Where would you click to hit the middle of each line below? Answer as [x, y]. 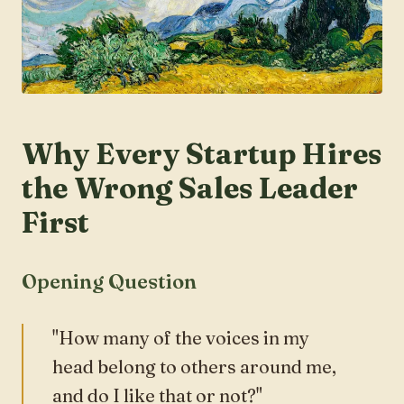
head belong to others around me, [194, 366]
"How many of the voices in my [181, 337]
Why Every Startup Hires [202, 153]
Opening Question [109, 281]
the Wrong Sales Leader [190, 188]
